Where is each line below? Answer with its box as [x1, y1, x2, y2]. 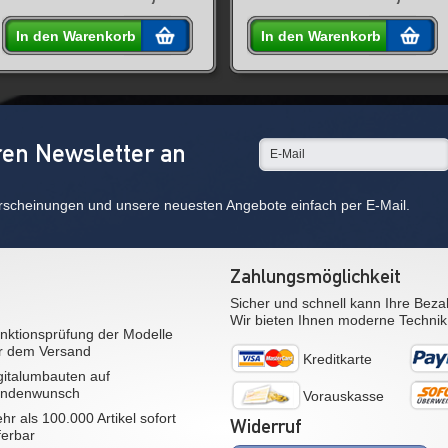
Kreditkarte [303, 351, 372, 368]
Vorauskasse [303, 388, 384, 405]
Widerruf [230, 414, 301, 439]
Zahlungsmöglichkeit [230, 264, 401, 289]
